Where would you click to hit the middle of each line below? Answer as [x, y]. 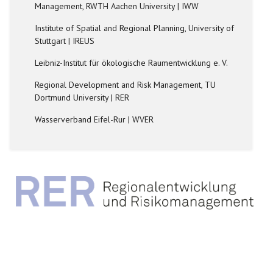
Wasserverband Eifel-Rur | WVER [94, 119]
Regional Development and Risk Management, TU [126, 84]
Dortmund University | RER [82, 97]
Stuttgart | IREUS [65, 41]
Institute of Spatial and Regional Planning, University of [135, 28]
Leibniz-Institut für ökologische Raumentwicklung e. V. [132, 62]
